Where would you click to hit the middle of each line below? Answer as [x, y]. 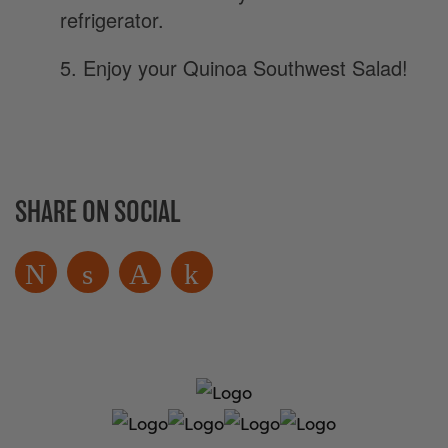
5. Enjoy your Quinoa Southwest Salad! [234, 67]
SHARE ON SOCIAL [98, 212]
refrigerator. [112, 19]
